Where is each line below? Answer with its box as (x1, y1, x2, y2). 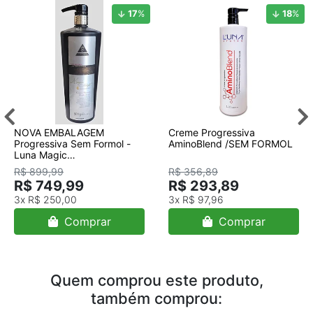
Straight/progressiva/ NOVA (14, 159, 141, 172)
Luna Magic (14, 148, 67, 161)
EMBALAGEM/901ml (14, 170, 105, 183)
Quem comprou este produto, (50, 270, 263, 289)
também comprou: (91, 289, 222, 307)
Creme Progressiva (168, 126, 255, 138)
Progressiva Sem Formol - (14, 137, 131, 150)
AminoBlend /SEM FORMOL (168, 137, 293, 150)
